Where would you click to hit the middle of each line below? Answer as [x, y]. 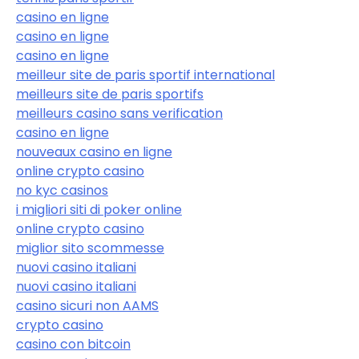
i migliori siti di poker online [99, 210]
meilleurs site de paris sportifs [110, 95]
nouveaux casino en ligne [94, 152]
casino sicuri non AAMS [87, 306]
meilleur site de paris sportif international [145, 75]
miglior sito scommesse [90, 248]
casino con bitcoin [73, 345]
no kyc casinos [62, 191]
